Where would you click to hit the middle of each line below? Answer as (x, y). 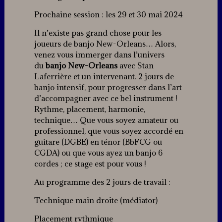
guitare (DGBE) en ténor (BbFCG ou (98, 142)
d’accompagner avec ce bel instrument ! (106, 98)
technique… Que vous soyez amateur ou (106, 120)
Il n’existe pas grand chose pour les (98, 33)
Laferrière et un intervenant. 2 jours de (104, 77)
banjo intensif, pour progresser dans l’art (108, 87)
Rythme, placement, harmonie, (89, 109)
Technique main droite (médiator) (96, 200)
